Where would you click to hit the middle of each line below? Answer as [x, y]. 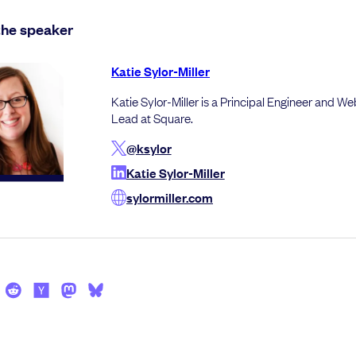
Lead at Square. [152, 117]
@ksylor [149, 147]
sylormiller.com [170, 197]
